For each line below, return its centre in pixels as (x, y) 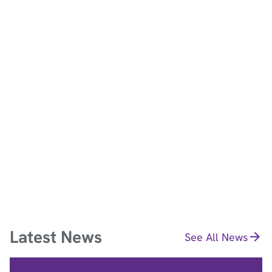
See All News (216, 237)
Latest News (56, 237)
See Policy (37, 91)
